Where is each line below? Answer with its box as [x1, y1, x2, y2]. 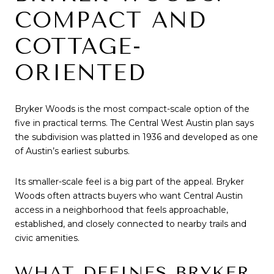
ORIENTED [15, 59, 146, 86]
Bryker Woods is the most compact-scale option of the [15, 103, 250, 115]
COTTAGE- [15, 33, 142, 59]
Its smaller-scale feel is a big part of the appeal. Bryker [15, 176, 244, 187]
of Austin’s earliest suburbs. [15, 146, 130, 157]
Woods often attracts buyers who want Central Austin [15, 190, 243, 201]
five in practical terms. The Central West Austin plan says [15, 117, 254, 129]
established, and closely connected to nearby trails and [15, 218, 246, 229]
